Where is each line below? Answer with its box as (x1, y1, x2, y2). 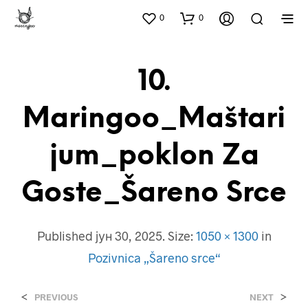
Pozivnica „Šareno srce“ (87, 250, 221, 265)
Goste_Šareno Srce (21, 179, 287, 208)
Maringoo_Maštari (23, 104, 285, 134)
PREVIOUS (34, 291, 78, 302)
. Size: (162, 228, 196, 243)
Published (36, 228, 96, 243)
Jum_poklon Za (49, 142, 259, 171)
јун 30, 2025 (95, 228, 162, 243)
